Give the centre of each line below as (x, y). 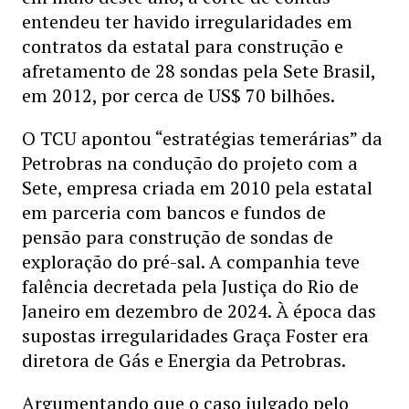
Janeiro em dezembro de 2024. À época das (199, 311)
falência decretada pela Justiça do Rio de (190, 286)
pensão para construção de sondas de (178, 237)
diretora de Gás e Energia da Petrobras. (184, 360)
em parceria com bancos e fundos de (174, 212)
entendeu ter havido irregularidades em (187, 21)
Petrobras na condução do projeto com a (190, 163)
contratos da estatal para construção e (183, 46)
